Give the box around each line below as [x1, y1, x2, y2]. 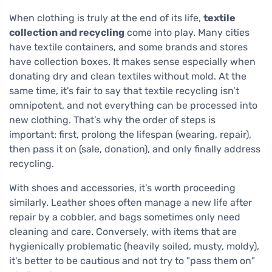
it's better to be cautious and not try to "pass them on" [9, 255, 255, 267]
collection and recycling [9, 27, 124, 39]
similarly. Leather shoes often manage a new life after [9, 197, 252, 209]
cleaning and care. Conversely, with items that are [9, 226, 237, 238]
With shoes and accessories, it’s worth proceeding [9, 182, 236, 194]
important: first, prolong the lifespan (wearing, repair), [9, 129, 251, 141]
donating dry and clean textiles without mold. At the [9, 70, 246, 83]
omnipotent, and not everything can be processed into [9, 100, 257, 112]
